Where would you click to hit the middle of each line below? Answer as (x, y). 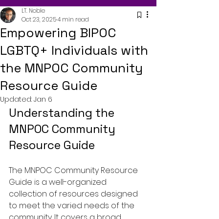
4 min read (73, 19)
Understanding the (63, 112)
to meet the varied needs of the (73, 205)
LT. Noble (33, 10)
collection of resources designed (74, 194)
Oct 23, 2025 (39, 19)
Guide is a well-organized (59, 182)
